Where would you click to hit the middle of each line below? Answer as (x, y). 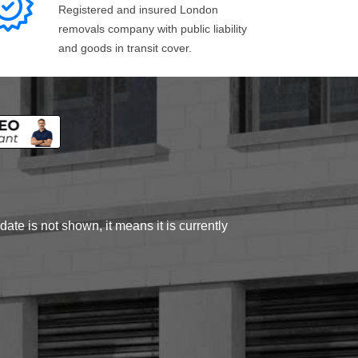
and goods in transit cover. (125, 48)
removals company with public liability (153, 29)
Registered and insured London (138, 10)
